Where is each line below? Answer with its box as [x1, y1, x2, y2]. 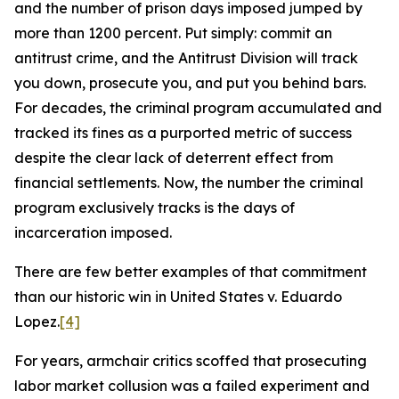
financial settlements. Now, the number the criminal [14, 174, 363, 191]
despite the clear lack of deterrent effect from [14, 149, 333, 167]
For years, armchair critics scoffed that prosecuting [14, 352, 367, 370]
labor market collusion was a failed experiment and [14, 377, 370, 395]
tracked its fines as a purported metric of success [14, 124, 352, 142]
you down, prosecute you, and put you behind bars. [14, 74, 366, 92]
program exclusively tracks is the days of [14, 199, 295, 216]
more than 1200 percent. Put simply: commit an [14, 24, 332, 42]
